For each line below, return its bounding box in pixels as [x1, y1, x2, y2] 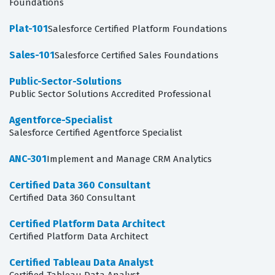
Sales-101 [9, 49, 55, 61]
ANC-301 [9, 153, 47, 165]
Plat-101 [9, 23, 48, 35]
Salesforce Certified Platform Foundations [48, 23, 227, 35]
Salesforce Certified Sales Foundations [55, 50, 219, 61]
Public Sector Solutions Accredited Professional [9, 88, 211, 100]
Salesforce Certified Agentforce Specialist [9, 127, 182, 139]
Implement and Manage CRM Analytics [47, 153, 212, 165]
